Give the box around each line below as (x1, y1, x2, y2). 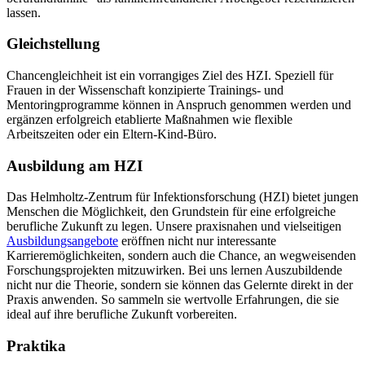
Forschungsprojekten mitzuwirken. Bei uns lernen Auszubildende (7, 263, 342, 278)
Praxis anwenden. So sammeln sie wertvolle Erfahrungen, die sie (7, 292, 339, 307)
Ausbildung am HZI (7, 156, 143, 174)
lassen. (7, 5, 41, 20)
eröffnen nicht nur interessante (118, 234, 276, 248)
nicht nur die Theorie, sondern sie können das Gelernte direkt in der (7, 278, 353, 292)
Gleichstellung (7, 35, 100, 53)
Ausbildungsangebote (7, 234, 118, 248)
